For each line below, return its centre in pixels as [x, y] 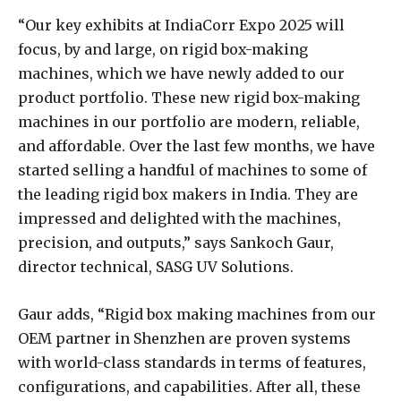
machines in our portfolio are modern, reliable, [189, 122]
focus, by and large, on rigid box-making [163, 50]
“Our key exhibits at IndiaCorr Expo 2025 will [181, 26]
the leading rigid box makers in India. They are [188, 195]
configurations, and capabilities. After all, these [189, 387]
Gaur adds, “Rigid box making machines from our [197, 315]
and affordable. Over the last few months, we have [196, 146]
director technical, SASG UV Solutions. [156, 267]
